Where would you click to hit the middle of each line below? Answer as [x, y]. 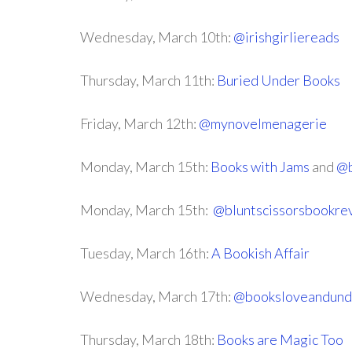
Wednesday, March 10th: [157, 37]
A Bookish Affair [260, 253]
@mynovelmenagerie [263, 123]
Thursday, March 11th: [148, 80]
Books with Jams [260, 167]
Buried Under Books [279, 80]
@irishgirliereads [286, 37]
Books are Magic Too [280, 339]
